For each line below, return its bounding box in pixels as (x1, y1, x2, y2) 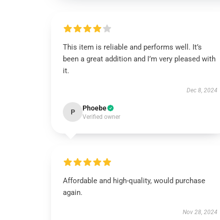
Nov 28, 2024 (182, 209, 218, 216)
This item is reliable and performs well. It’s (63, 43, 202, 52)
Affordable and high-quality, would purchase (63, 176, 205, 185)
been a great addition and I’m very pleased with (63, 55, 216, 63)
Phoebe (82, 104, 107, 112)
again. (63, 188, 82, 197)
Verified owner (82, 113, 120, 120)
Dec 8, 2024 (186, 87, 218, 94)
